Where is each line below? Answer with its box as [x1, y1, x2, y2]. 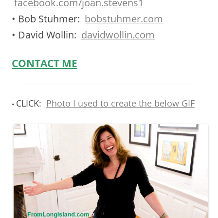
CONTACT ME [12, 56, 77, 70]
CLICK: [16, 97, 41, 109]
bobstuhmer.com [85, 12, 163, 25]
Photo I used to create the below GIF [46, 97, 195, 109]
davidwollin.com [81, 28, 155, 41]
